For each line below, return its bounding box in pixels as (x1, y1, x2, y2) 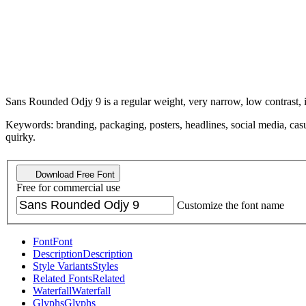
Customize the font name (177, 199, 284, 212)
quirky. (5, 130, 36, 143)
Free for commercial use (16, 182, 120, 194)
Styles (92, 260, 118, 273)
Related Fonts (33, 273, 92, 285)
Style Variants (33, 260, 92, 273)
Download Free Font (33, 169, 115, 180)
